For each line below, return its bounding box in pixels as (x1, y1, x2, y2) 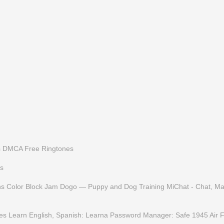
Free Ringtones (24, 144, 73, 152)
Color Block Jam (6, 182, 58, 190)
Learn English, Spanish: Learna (8, 211, 108, 219)
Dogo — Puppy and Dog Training (60, 182, 164, 190)
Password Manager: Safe (110, 211, 190, 219)
